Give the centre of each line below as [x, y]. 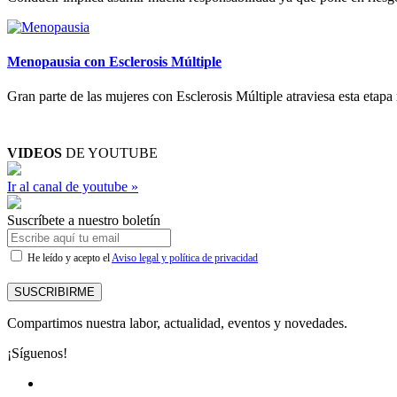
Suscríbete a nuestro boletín [84, 221]
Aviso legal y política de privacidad [185, 258]
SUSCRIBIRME [54, 292]
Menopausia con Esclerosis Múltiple [114, 62]
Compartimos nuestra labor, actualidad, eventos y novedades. [177, 323]
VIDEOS [35, 153]
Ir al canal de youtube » [73, 187]
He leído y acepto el [68, 258]
